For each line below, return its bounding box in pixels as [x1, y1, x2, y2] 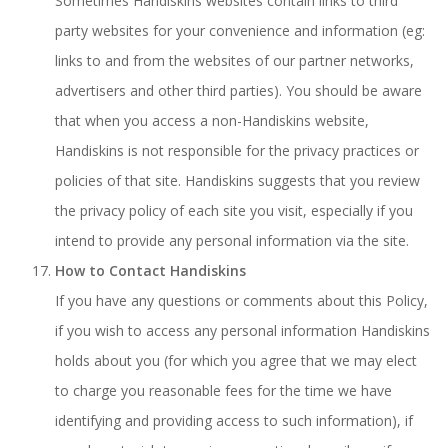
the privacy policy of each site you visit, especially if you [55, 201, 413, 220]
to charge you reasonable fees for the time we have [55, 381, 392, 400]
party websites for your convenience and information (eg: [55, 21, 425, 40]
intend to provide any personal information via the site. [55, 231, 409, 250]
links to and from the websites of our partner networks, [55, 51, 414, 70]
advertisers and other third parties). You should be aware [55, 81, 422, 100]
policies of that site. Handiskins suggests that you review [55, 171, 420, 190]
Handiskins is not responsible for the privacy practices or [55, 141, 419, 160]
